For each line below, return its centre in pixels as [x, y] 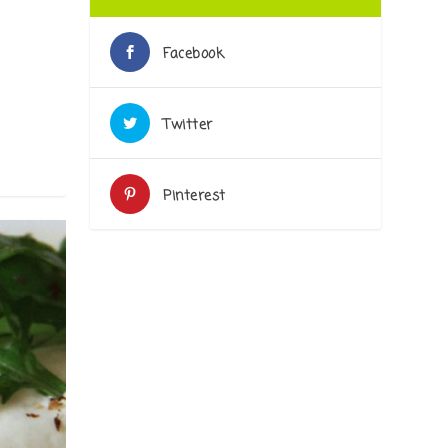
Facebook [194, 55]
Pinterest [194, 197]
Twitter [188, 126]
